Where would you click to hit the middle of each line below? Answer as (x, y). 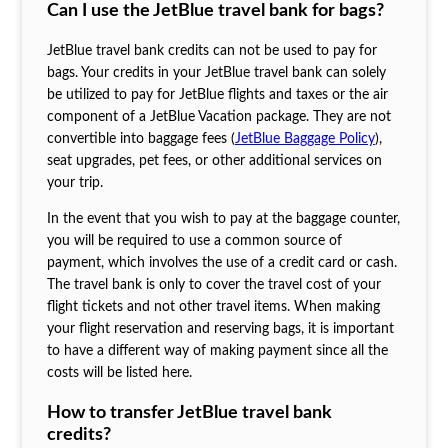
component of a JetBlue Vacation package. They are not (218, 116)
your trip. (74, 182)
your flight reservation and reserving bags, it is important (220, 328)
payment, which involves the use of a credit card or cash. (221, 262)
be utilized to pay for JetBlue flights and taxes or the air (217, 94)
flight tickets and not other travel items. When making (213, 306)
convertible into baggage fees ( (140, 138)
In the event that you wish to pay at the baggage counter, (223, 218)
